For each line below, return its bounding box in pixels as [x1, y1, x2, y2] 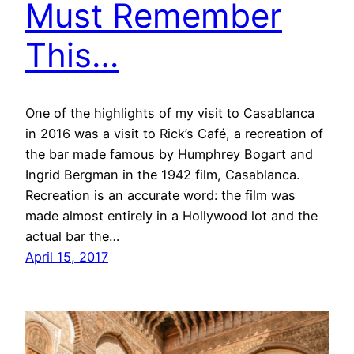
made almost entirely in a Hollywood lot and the [25, 207, 318, 224]
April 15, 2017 [25, 248, 108, 265]
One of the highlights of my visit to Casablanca [25, 104, 314, 121]
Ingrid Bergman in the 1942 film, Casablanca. [25, 166, 299, 183]
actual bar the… [25, 228, 119, 244]
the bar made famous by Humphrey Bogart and [25, 145, 313, 162]
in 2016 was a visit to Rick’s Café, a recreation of [25, 125, 323, 141]
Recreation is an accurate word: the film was [25, 186, 296, 203]
